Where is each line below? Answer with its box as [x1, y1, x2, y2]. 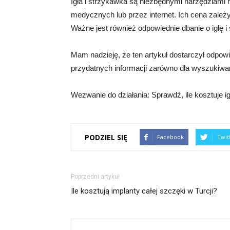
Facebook [157, 133, 184, 141]
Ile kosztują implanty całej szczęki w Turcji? [71, 186, 217, 196]
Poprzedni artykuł [71, 173, 120, 180]
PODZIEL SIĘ [85, 132, 127, 142]
